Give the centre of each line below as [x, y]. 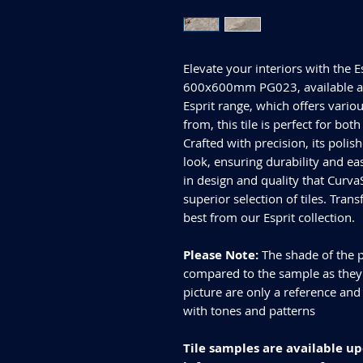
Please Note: [222, 254]
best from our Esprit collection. [269, 217]
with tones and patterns [249, 310]
